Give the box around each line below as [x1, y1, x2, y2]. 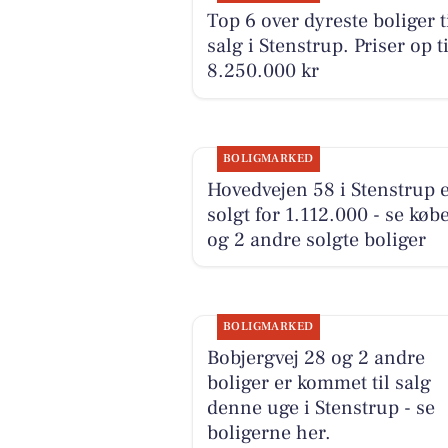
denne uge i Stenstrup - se [206, 394, 435, 421]
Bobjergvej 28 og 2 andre [206, 344, 425, 371]
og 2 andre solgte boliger [206, 226, 426, 253]
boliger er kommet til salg [206, 369, 431, 396]
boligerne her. [206, 419, 331, 446]
